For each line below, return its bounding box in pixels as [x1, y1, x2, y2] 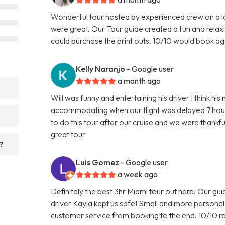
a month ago [118, 75, 161, 86]
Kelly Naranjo [76, 63, 126, 74]
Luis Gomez [76, 157, 120, 167]
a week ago [118, 169, 158, 179]
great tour [51, 129, 86, 139]
